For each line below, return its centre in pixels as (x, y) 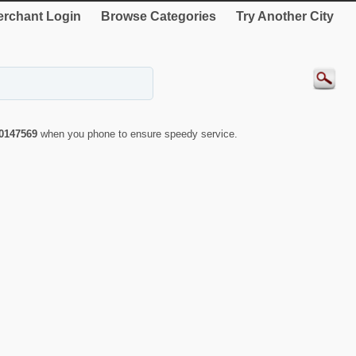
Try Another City (285, 16)
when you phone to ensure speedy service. (139, 134)
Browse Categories (159, 16)
